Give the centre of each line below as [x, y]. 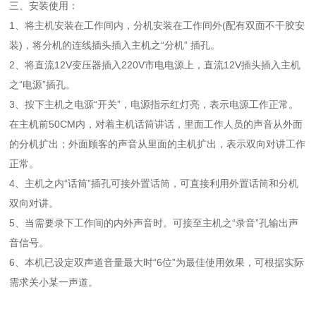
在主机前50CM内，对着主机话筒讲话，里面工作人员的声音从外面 [156, 124]
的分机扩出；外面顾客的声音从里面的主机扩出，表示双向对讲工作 [158, 144]
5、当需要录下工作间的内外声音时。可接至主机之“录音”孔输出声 [154, 223]
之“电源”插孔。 [43, 85]
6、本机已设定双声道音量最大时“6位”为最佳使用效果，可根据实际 [157, 263]
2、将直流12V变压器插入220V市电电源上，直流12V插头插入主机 [155, 65]
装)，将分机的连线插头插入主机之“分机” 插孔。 [115, 45]
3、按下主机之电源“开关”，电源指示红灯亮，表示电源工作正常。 [154, 105]
